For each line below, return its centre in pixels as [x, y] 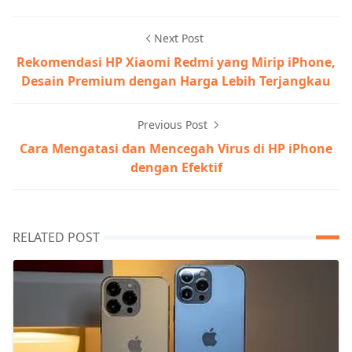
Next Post [178, 38]
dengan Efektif [176, 168]
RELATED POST [56, 238]
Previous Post [174, 125]
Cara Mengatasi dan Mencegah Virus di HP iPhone [176, 149]
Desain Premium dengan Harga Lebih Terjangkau [176, 81]
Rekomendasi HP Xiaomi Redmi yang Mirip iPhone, [176, 62]
